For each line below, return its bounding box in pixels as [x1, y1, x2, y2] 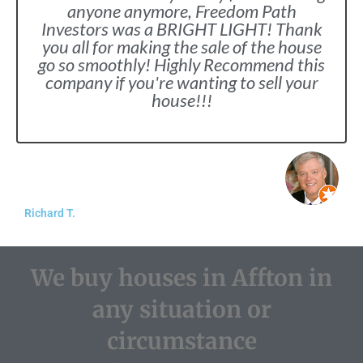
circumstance [106, 327, 257, 356]
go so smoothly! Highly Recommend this [38, 53, 325, 75]
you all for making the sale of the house [41, 36, 322, 58]
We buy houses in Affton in [31, 263, 332, 293]
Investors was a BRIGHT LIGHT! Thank [41, 18, 322, 40]
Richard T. [24, 207, 75, 220]
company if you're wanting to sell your [45, 71, 318, 93]
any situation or [92, 295, 271, 324]
